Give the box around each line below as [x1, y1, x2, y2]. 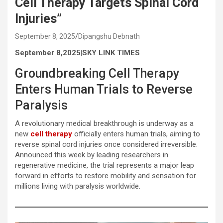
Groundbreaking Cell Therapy [15, 66, 179, 81]
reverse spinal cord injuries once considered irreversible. [15, 139, 198, 149]
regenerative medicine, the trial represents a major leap [15, 160, 194, 170]
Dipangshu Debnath [78, 32, 140, 40]
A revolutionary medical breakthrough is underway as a [15, 118, 194, 128]
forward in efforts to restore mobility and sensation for [15, 171, 196, 180]
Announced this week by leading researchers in [15, 150, 168, 159]
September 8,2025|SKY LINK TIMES [15, 48, 140, 57]
